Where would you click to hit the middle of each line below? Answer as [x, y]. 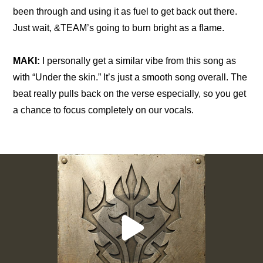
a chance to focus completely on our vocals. [104, 110]
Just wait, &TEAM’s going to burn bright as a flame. [119, 28]
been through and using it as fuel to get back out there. [125, 11]
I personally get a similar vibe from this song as [138, 61]
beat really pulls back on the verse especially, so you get [130, 94]
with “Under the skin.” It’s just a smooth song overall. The [130, 77]
